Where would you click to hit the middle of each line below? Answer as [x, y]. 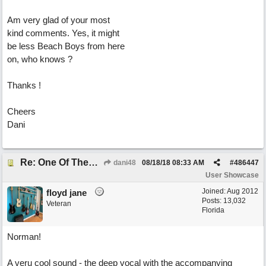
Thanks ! [24, 85]
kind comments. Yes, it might [63, 33]
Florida [213, 210]
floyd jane [66, 193]
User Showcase [232, 175]
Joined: [214, 191]
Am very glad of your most [58, 20]
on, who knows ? [40, 59]
